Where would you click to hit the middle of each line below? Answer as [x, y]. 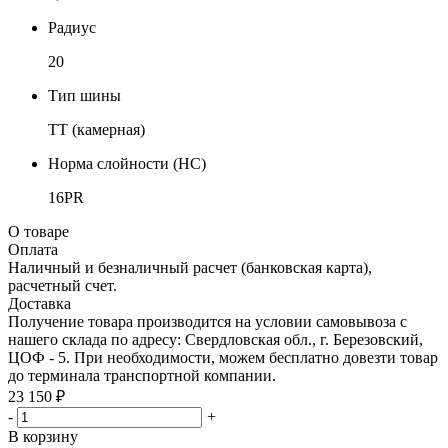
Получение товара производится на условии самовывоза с [207, 321]
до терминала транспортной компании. [142, 375]
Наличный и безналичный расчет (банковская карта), [190, 267]
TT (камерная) [96, 129]
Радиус [72, 27]
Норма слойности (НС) [127, 163]
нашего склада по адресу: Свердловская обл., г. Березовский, [215, 339]
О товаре [38, 231]
